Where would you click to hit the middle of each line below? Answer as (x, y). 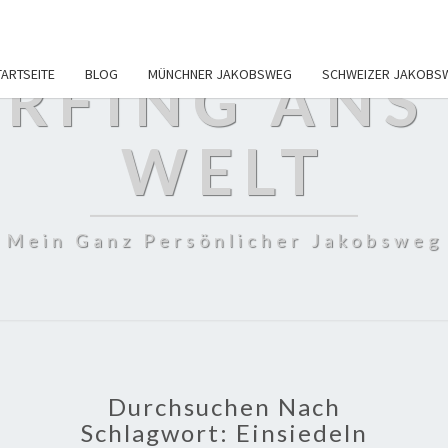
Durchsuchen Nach (224, 406)
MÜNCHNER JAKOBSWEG (220, 74)
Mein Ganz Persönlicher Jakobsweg (224, 239)
